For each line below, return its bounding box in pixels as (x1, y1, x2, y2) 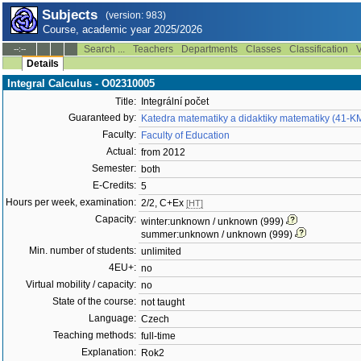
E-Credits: (93, 180, 136, 191)
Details (27, 58, 59, 69)
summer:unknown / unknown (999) (141, 229, 293, 240)
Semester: (92, 163, 136, 174)
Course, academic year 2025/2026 (43, 23, 202, 35)
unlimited (141, 246, 181, 257)
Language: (89, 313, 136, 324)
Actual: (106, 146, 136, 157)
